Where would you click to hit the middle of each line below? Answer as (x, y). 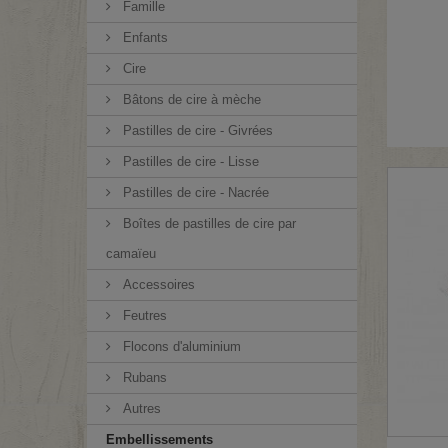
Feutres (143, 315)
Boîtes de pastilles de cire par (207, 223)
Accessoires (157, 284)
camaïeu (131, 253)
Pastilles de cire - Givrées (196, 130)
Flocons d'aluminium (180, 346)
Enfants (143, 37)
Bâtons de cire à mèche (190, 99)
